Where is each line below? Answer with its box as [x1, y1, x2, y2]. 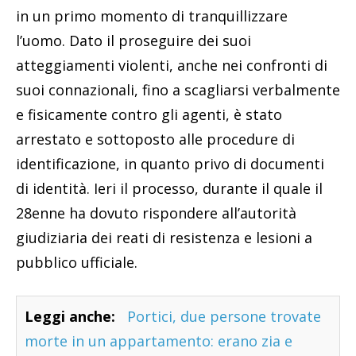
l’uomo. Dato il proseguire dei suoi [16, 31, 251, 51]
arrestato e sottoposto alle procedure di [16, 130, 295, 149]
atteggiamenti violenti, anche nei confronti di [16, 56, 327, 75]
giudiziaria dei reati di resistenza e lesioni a [16, 228, 312, 248]
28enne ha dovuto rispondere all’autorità [16, 203, 296, 223]
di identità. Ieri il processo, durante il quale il [16, 179, 323, 199]
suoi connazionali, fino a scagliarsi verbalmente [16, 80, 340, 100]
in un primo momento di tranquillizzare [16, 6, 288, 26]
